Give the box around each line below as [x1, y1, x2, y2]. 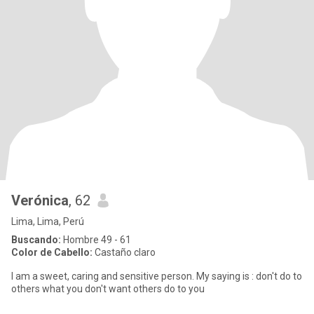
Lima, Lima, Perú [11, 216, 84, 227]
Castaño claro [93, 247, 156, 258]
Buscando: [11, 234, 61, 245]
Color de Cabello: [11, 247, 93, 258]
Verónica [11, 192, 69, 209]
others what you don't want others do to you [11, 283, 205, 294]
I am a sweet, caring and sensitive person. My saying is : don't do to [11, 271, 302, 282]
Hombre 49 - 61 [61, 234, 131, 245]
